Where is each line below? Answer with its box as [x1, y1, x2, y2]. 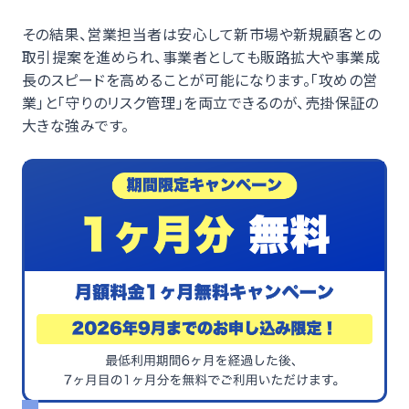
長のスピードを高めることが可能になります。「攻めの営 [22, 68, 378, 90]
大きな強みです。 [22, 113, 130, 136]
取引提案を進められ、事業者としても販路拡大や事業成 [22, 45, 381, 68]
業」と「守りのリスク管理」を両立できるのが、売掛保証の [22, 90, 379, 113]
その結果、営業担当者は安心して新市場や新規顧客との [22, 22, 381, 45]
